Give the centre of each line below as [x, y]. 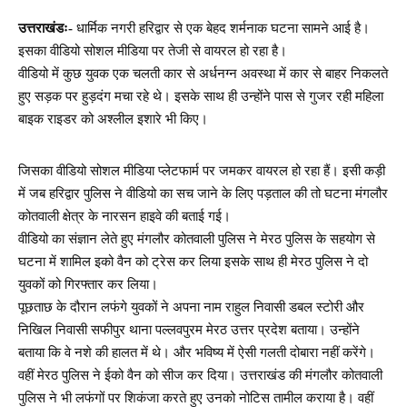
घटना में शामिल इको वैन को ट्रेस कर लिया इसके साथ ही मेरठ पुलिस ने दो [193, 261]
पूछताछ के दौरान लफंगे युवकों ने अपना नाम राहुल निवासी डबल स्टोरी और [191, 307]
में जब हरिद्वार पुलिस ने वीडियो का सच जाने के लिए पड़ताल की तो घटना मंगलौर [203, 193]
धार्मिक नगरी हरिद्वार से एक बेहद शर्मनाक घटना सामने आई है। [221, 28]
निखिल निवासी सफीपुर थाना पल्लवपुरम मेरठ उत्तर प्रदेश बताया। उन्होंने [189, 329]
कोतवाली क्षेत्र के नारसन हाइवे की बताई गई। [124, 216]
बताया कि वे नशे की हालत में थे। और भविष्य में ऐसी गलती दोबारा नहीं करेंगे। [197, 352]
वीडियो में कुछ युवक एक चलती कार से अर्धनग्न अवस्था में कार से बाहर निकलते [203, 73]
